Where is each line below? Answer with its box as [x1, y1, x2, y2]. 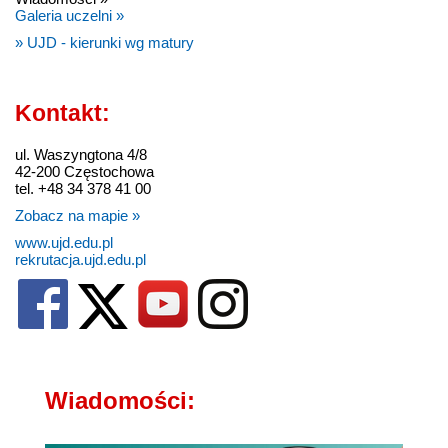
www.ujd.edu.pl [15, 234, 113, 252]
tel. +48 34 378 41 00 [15, 180, 151, 198]
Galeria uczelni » [15, 7, 124, 25]
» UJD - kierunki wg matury [15, 34, 194, 52]
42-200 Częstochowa [15, 163, 154, 181]
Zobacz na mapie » [15, 207, 140, 225]
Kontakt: [15, 101, 110, 127]
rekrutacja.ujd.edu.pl [15, 251, 146, 269]
